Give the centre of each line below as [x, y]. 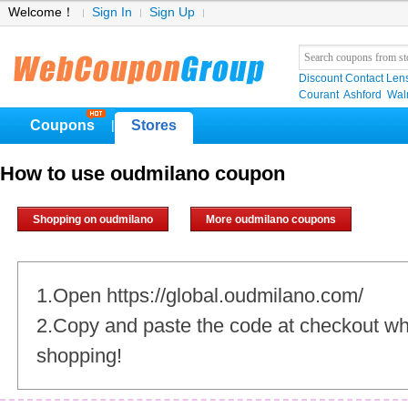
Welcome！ [41, 12]
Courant [319, 95]
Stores [154, 125]
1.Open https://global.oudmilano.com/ [200, 296]
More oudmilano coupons [271, 219]
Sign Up [172, 12]
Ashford [362, 95]
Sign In [112, 12]
